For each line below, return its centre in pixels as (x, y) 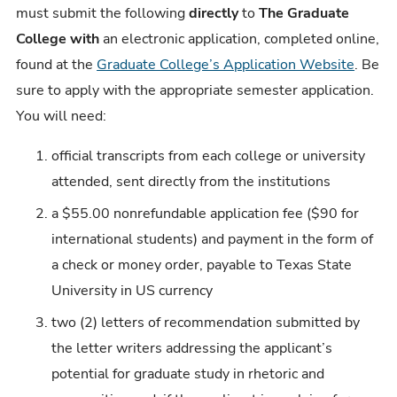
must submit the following (103, 13)
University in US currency (132, 290)
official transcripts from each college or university (209, 156)
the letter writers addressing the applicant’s (192, 348)
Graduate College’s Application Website (226, 64)
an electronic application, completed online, (241, 39)
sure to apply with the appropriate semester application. (195, 90)
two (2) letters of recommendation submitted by (206, 322)
